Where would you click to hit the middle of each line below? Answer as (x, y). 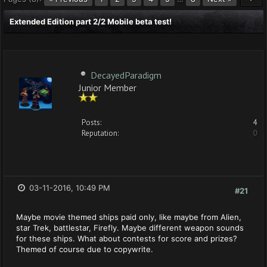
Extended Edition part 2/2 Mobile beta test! (91, 21)
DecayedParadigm (126, 75)
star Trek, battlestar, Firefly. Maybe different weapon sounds (130, 228)
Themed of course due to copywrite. (85, 249)
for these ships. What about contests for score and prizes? (127, 238)
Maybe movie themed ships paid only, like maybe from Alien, (129, 217)
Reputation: (100, 133)
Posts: (91, 122)
